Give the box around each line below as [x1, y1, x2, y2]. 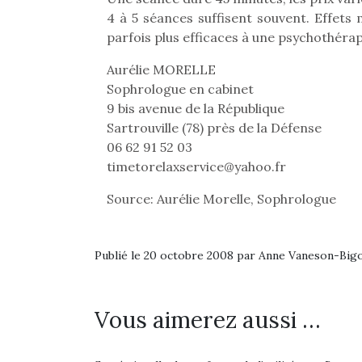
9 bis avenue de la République [107, 100, 284, 116]
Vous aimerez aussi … [95, 305, 321, 335]
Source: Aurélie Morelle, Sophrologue [107, 191, 336, 207]
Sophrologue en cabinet [107, 81, 254, 97]
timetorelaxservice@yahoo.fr [107, 158, 286, 175]
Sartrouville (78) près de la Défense [107, 120, 322, 136]
